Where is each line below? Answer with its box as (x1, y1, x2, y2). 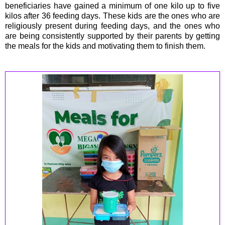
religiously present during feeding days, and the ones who (5, 22, 220, 31)
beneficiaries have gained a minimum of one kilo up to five (5, 2, 220, 11)
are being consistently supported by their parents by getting (5, 32, 220, 41)
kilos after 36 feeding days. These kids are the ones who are (5, 12, 220, 21)
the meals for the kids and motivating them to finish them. (5, 42, 205, 51)
